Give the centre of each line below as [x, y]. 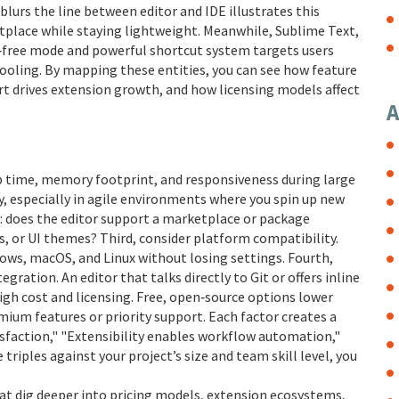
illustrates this [273, 11]
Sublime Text [315, 30]
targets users [292, 50]
